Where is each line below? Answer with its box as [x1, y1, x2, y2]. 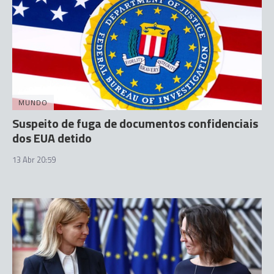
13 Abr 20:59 [12, 153, 56, 166]
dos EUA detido [12, 128, 92, 147]
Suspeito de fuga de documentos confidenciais [12, 113, 258, 133]
